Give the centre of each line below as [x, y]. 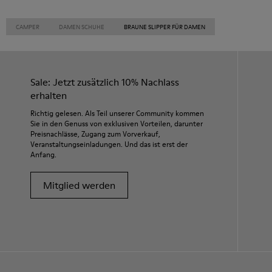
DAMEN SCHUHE [82, 27]
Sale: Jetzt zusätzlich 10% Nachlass [105, 82]
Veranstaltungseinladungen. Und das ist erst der [109, 144]
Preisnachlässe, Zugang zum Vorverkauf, [95, 134]
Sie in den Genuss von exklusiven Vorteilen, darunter [117, 124]
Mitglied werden [79, 185]
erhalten [49, 95]
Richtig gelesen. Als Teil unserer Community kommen [117, 113]
